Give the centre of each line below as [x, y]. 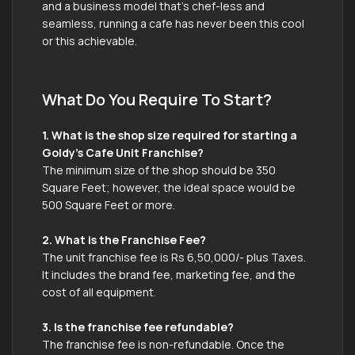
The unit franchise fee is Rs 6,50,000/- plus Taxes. [174, 257]
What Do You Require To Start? [157, 99]
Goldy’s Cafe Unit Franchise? [123, 152]
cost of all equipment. [99, 292]
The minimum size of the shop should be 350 [159, 170]
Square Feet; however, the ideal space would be [169, 187]
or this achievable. [90, 40]
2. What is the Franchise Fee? [124, 239]
